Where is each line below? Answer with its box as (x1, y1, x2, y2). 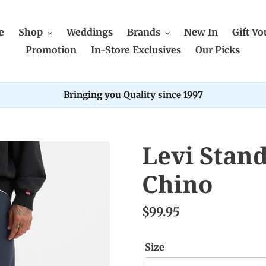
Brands (126, 26, 160, 38)
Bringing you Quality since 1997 (63, 89, 203, 100)
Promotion (26, 44, 77, 56)
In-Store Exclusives (91, 44, 181, 56)
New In (183, 26, 218, 38)
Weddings (66, 26, 113, 38)
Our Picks (195, 44, 240, 56)
